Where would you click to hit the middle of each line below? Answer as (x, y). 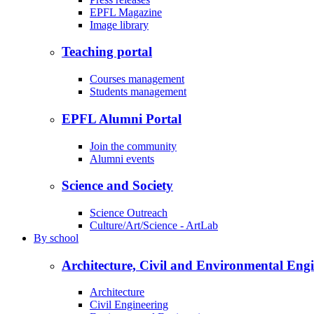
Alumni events (122, 158)
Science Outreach (129, 212)
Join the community (133, 146)
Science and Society (117, 186)
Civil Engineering (129, 305)
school (63, 238)
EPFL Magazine (126, 12)
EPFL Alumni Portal (122, 118)
